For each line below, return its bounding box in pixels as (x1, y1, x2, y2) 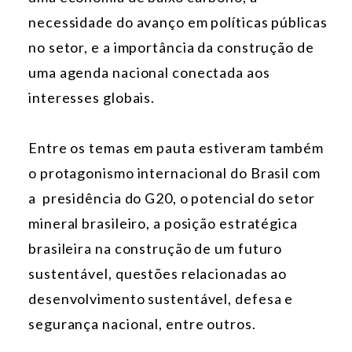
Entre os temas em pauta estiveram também (28, 139, 324, 157)
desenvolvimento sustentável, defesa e (28, 290, 294, 308)
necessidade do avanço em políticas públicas (28, 13, 328, 31)
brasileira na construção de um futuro (28, 240, 283, 258)
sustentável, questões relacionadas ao (28, 265, 288, 283)
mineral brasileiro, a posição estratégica (28, 214, 298, 233)
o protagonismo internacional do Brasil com (28, 164, 321, 182)
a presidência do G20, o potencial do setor (28, 189, 315, 207)
